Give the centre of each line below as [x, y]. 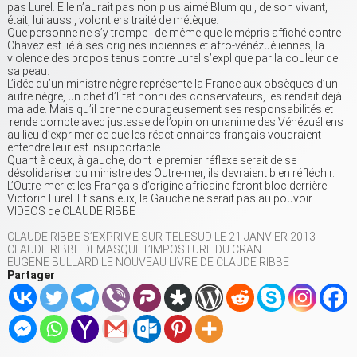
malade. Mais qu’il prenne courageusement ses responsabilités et [170, 110]
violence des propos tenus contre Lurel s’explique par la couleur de [173, 59]
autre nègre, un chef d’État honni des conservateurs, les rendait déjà [175, 97]
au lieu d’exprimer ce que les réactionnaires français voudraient [164, 135]
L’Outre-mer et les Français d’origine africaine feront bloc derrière [167, 186]
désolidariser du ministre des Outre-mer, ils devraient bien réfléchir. [171, 173]
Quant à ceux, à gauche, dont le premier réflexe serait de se [152, 161]
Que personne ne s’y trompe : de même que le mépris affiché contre [174, 33]
